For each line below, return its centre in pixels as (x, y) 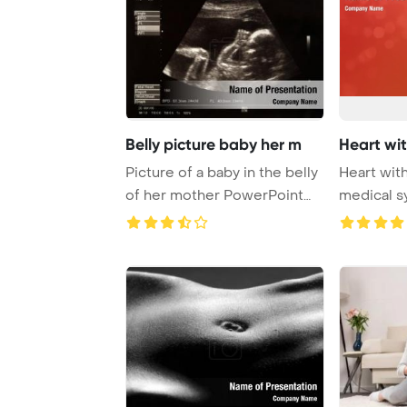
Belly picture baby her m (213, 144)
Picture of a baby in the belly (222, 172)
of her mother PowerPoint (214, 195)
